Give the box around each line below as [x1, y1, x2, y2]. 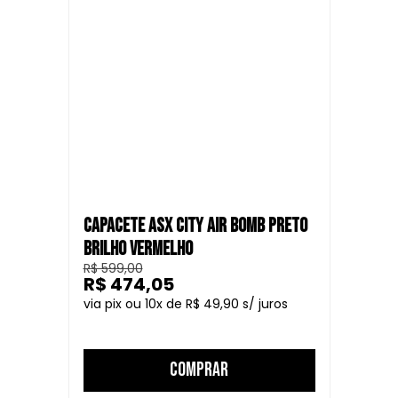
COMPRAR [170, 358, 228, 382]
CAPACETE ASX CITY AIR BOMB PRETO [83, 214, 307, 238]
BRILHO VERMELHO [83, 237, 193, 261]
